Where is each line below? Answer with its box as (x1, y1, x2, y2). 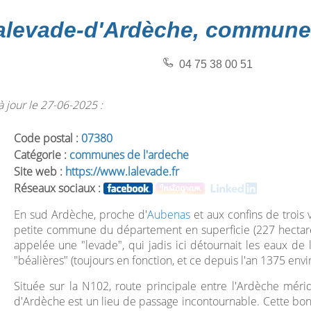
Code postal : (13, 131, 81, 146)
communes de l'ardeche (69, 147, 189, 162)
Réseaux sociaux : (13, 180, 103, 196)
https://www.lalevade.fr (65, 164, 179, 179)
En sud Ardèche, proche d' (13, 207, 147, 222)
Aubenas (146, 207, 190, 222)
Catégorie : (13, 147, 69, 162)
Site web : (13, 164, 65, 179)
